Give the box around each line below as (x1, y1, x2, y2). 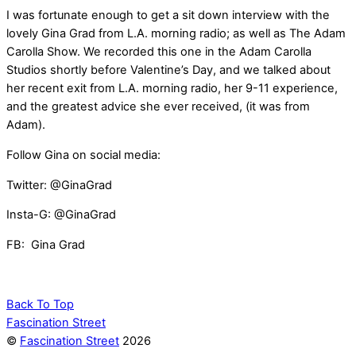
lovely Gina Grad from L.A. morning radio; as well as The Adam (6, 26, 346, 41)
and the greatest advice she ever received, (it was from (6, 99, 310, 114)
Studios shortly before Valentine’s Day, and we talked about (6, 63, 331, 78)
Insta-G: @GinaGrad (6, 207, 116, 222)
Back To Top (6, 296, 74, 311)
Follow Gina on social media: (6, 147, 161, 162)
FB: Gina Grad (6, 237, 85, 252)
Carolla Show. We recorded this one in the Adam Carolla (6, 44, 311, 60)
